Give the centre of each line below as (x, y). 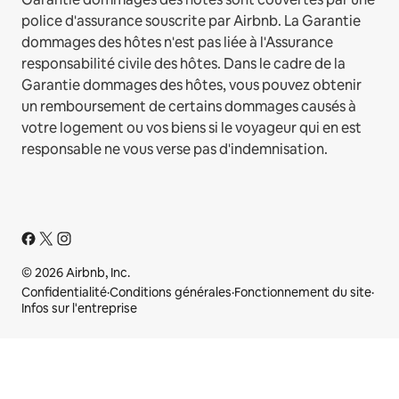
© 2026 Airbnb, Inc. (76, 272)
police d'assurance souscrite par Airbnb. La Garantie (191, 20)
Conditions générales (171, 292)
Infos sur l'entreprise (79, 308)
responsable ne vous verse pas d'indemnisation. (175, 149)
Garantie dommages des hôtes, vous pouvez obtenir (191, 85)
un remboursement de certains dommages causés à (189, 106)
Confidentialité (64, 292)
